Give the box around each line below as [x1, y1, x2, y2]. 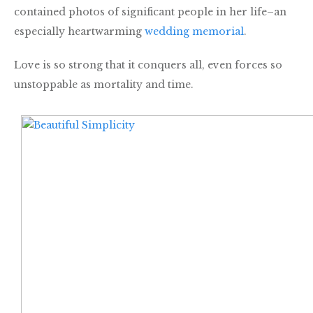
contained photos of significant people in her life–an [14, 5, 286, 18]
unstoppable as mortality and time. [14, 78, 194, 91]
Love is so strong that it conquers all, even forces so [14, 58, 282, 71]
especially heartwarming [14, 24, 145, 38]
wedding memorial [145, 24, 244, 38]
